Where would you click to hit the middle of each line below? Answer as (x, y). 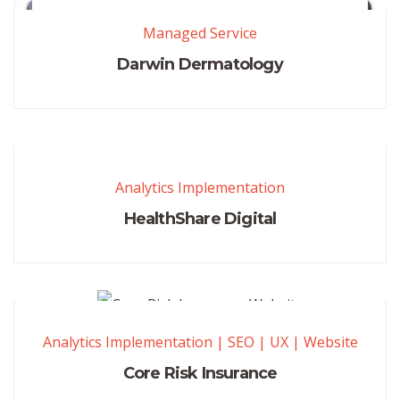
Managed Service (200, 33)
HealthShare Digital (200, 219)
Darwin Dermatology (200, 65)
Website (330, 342)
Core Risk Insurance (200, 374)
